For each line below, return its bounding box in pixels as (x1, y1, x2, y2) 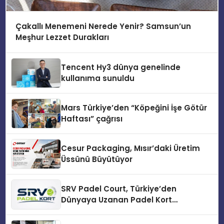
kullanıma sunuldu (61, 72, 135, 83)
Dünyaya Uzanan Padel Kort (61, 194, 172, 205)
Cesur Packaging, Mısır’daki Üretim (61, 142, 200, 153)
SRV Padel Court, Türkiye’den (61, 183, 177, 194)
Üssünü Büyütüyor (61, 153, 133, 164)
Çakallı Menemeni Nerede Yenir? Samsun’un (15, 20, 191, 31)
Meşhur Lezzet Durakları (15, 31, 109, 42)
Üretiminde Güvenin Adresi (61, 205, 168, 216)
